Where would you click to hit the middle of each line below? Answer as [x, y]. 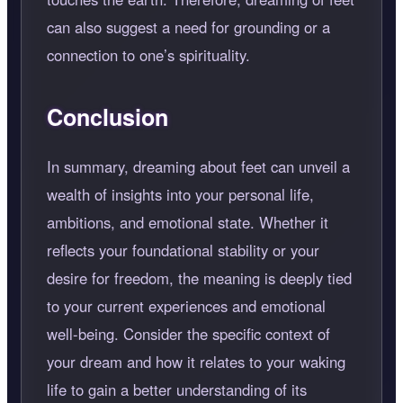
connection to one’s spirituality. [148, 55]
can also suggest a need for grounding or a [188, 27]
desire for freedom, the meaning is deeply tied [199, 278]
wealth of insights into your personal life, [180, 195]
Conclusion [107, 117]
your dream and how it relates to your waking [196, 362]
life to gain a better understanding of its [177, 390]
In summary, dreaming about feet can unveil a [198, 167]
